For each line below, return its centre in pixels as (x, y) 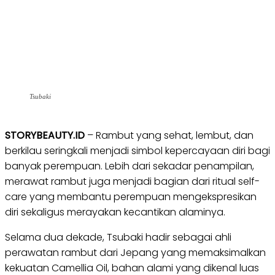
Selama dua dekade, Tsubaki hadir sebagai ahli (118, 237)
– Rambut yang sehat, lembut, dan (169, 135)
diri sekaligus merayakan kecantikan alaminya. (115, 212)
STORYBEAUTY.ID (45, 135)
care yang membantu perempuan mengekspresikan (131, 197)
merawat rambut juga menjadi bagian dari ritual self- (132, 181)
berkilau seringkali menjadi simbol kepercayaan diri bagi (137, 151)
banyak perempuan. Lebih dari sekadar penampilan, (130, 166)
